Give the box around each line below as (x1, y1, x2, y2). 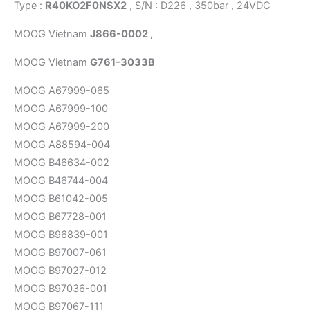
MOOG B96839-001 (14, 228, 108, 241)
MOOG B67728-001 (14, 210, 107, 223)
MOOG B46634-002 (14, 156, 109, 169)
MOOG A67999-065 (14, 84, 109, 97)
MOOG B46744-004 (14, 174, 108, 187)
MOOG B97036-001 (14, 282, 107, 295)
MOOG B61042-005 (14, 192, 108, 205)
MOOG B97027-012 (14, 264, 107, 277)
